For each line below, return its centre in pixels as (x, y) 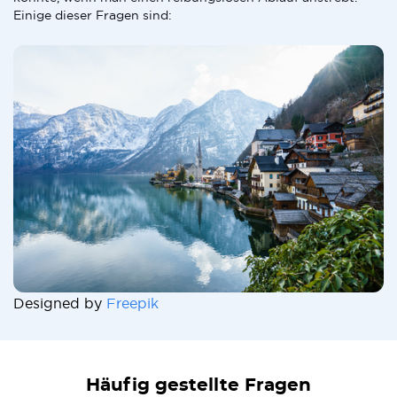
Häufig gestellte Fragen (198, 385)
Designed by (60, 303)
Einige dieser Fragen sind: (93, 15)
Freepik (132, 303)
